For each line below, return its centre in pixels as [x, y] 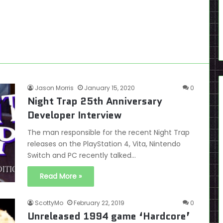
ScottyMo [49, 203]
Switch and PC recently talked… [82, 155]
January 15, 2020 [110, 88]
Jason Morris [54, 88]
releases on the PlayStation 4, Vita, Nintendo [104, 144]
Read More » [61, 176]
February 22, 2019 [99, 203]
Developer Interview [74, 115]
